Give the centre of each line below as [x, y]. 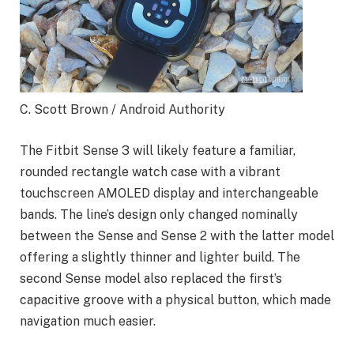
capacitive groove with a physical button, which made [175, 299]
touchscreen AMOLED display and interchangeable [169, 193]
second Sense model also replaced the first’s [151, 278]
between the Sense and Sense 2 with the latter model [177, 235]
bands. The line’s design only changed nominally [159, 214]
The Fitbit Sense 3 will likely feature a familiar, [158, 150]
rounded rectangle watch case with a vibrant [150, 171]
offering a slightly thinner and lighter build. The [160, 257]
